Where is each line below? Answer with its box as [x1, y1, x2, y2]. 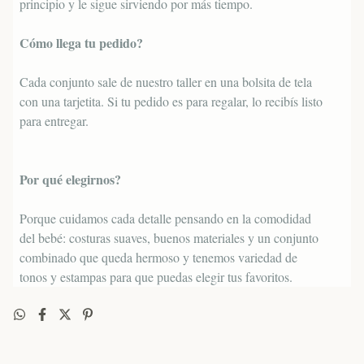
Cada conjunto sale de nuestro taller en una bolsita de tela [19, 72, 312, 90]
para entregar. [19, 111, 89, 129]
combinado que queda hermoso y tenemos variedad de [19, 248, 297, 266]
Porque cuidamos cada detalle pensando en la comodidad [19, 209, 311, 227]
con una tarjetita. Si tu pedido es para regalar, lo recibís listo [19, 92, 323, 110]
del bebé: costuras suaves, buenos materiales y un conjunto [19, 228, 318, 246]
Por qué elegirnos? [19, 169, 121, 188]
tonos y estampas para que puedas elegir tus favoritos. [19, 267, 292, 285]
